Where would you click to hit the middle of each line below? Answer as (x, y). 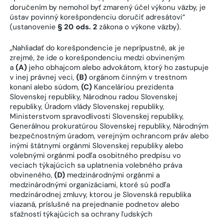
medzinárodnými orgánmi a (112, 175)
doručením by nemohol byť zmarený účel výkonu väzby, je (108, 8)
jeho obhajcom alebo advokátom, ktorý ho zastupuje (118, 67)
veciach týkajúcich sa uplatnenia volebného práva (96, 165)
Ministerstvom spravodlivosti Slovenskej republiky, (97, 116)
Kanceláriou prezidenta (133, 87)
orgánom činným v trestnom (137, 77)
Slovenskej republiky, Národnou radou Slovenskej (94, 97)
